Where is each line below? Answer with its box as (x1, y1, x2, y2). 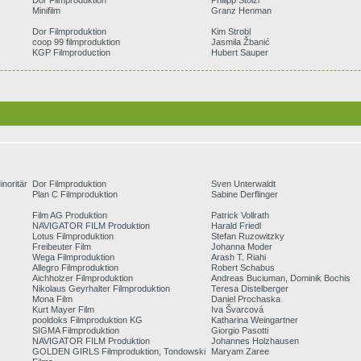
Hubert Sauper (210, 48, 268, 57)
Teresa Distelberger (210, 284, 288, 293)
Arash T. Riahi (210, 252, 266, 262)
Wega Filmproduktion (32, 252, 115, 262)
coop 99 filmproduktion (32, 37, 121, 47)
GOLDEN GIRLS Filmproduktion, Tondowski (32, 346, 206, 356)
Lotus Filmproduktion (32, 231, 114, 241)
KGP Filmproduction (32, 48, 111, 57)
